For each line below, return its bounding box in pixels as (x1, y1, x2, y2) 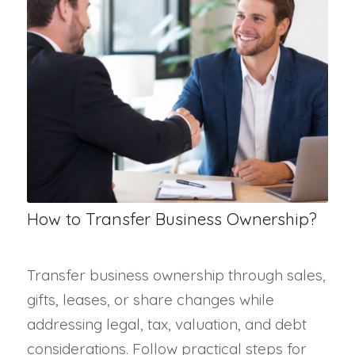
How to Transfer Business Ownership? (26, 208, 317, 229)
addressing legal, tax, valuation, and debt (26, 314, 307, 334)
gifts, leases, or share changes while (26, 289, 274, 309)
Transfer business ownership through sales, (26, 265, 326, 284)
